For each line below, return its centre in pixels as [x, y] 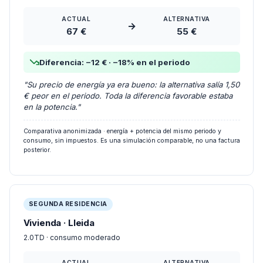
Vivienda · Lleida [59, 214]
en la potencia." [52, 98]
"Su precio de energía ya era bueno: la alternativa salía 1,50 [131, 76]
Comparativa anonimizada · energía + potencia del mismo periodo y [122, 122]
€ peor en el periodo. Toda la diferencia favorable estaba [128, 87]
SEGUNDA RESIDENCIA [68, 195]
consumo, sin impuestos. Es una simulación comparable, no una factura [131, 131]
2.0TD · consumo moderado [72, 228]
